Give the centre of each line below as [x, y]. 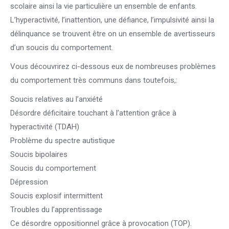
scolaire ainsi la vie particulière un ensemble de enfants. [104, 6]
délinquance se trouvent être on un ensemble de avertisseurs [113, 34]
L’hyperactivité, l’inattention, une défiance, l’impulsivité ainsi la [112, 20]
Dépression [29, 182]
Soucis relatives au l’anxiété [56, 99]
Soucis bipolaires [39, 154]
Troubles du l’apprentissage [56, 210]
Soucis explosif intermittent [56, 196]
